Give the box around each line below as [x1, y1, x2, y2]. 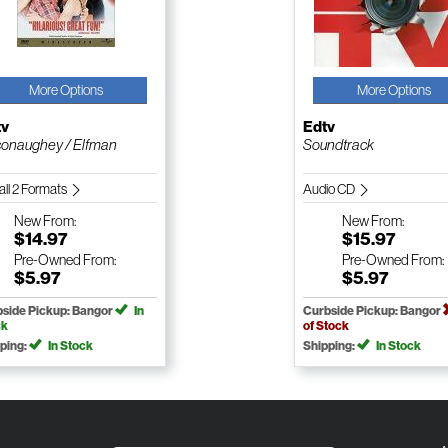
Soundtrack [303, 136, 374, 154]
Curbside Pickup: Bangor [303, 303, 443, 319]
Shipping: [303, 338, 357, 354]
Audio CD [303, 181, 357, 198]
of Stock [303, 318, 349, 334]
